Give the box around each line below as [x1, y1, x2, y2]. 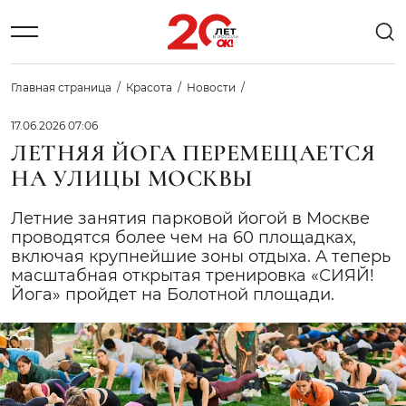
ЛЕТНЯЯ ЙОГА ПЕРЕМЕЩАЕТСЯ [11, 139, 376, 167]
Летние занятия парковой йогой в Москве [11, 208, 370, 228]
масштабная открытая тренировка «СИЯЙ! [11, 266, 374, 285]
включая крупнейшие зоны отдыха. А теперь [11, 246, 391, 266]
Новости [187, 81, 236, 94]
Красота [126, 81, 172, 94]
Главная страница [11, 81, 111, 94]
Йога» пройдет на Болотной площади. [11, 285, 334, 304]
